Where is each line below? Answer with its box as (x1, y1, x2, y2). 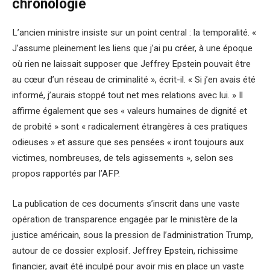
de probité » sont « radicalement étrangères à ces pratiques (12, 121, 248, 133)
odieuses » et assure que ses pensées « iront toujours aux (12, 137, 244, 148)
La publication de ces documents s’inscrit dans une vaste (12, 198, 240, 209)
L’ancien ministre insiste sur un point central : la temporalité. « (12, 27, 256, 39)
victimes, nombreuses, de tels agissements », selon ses (12, 152, 233, 164)
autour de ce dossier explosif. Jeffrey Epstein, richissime (12, 245, 238, 256)
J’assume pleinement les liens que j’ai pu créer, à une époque (12, 43, 253, 54)
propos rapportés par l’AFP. (12, 168, 120, 180)
